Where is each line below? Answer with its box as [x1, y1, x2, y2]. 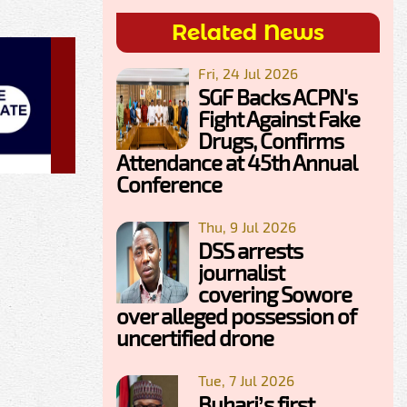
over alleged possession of [116, 303, 356, 330]
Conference [116, 171, 222, 198]
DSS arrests [198, 237, 303, 264]
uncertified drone [116, 324, 273, 352]
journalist [198, 259, 284, 286]
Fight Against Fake [198, 105, 360, 133]
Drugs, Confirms [198, 127, 343, 154]
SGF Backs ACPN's [198, 84, 357, 111]
